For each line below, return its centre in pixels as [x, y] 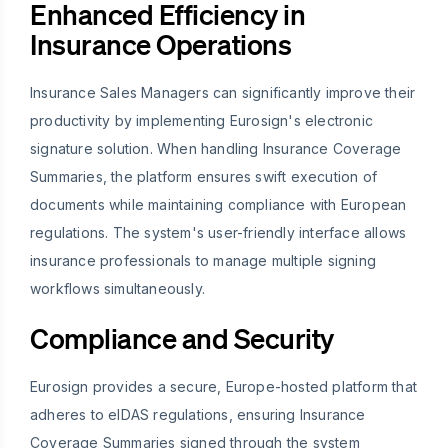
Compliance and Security [182, 337]
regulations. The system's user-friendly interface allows [218, 232]
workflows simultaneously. [117, 288]
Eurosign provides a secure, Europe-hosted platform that [224, 386]
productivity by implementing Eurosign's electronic [202, 120]
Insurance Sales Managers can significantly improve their [223, 92]
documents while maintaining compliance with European [218, 204]
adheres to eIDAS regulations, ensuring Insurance [198, 414]
